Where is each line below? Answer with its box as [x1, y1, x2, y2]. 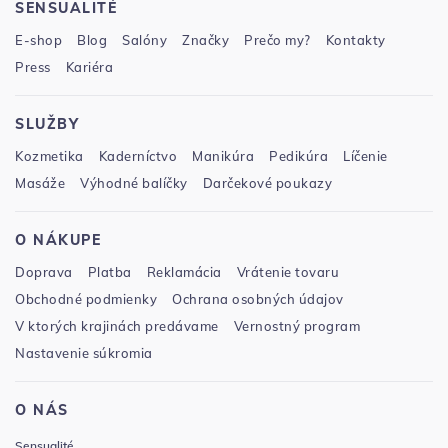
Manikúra [192, 147, 254, 164]
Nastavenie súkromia [15, 344, 153, 361]
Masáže [15, 174, 65, 191]
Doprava [15, 263, 73, 280]
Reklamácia [146, 263, 222, 280]
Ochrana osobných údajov [172, 290, 344, 307]
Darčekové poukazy [202, 174, 332, 191]
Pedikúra [269, 147, 328, 164]
